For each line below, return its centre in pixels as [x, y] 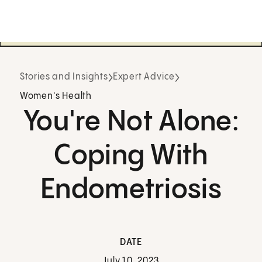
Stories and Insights [64, 77]
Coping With [131, 156]
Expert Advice [144, 77]
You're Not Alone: [131, 122]
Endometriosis [131, 190]
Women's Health [56, 96]
